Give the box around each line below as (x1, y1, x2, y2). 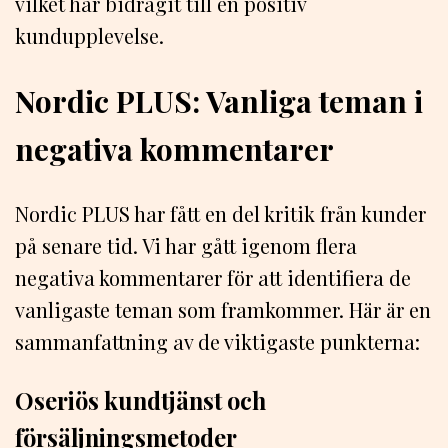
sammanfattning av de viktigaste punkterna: (15, 328, 420, 356)
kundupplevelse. (15, 22, 164, 50)
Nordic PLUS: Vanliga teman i (15, 81, 423, 122)
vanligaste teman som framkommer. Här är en (15, 296, 431, 324)
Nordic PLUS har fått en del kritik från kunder (15, 200, 426, 228)
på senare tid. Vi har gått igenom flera (15, 232, 357, 260)
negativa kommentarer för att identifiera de (15, 264, 411, 292)
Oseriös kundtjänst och (15, 384, 266, 416)
